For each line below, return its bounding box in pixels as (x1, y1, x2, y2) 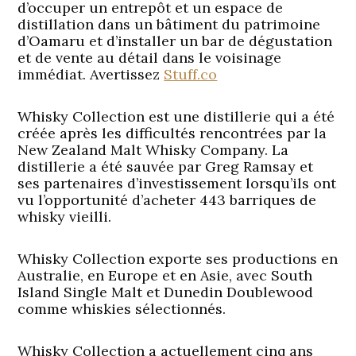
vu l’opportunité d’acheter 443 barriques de (17, 191, 317, 210)
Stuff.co (164, 65, 218, 84)
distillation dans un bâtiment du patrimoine (17, 15, 321, 34)
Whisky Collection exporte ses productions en (17, 250, 339, 269)
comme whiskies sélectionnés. (17, 300, 226, 319)
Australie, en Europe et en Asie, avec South (17, 266, 313, 285)
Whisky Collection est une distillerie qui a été (17, 107, 335, 126)
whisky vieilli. (17, 207, 112, 226)
